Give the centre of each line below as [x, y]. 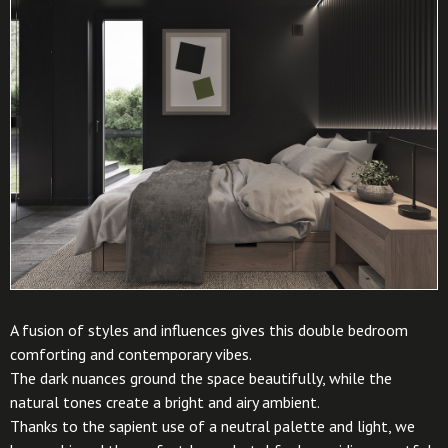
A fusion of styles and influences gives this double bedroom [209, 330]
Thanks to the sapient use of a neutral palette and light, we [212, 426]
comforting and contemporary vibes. [131, 354]
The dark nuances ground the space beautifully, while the [201, 378]
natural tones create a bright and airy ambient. [165, 402]
